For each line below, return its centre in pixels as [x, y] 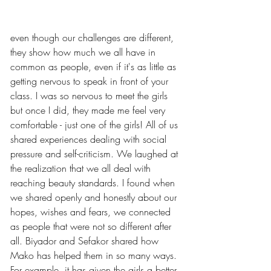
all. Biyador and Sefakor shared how [86, 240]
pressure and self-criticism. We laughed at [96, 153]
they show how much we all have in [84, 52]
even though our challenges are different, [93, 37]
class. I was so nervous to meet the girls [90, 95]
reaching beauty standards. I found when [94, 182]
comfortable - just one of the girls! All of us [96, 124]
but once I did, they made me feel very [89, 110]
